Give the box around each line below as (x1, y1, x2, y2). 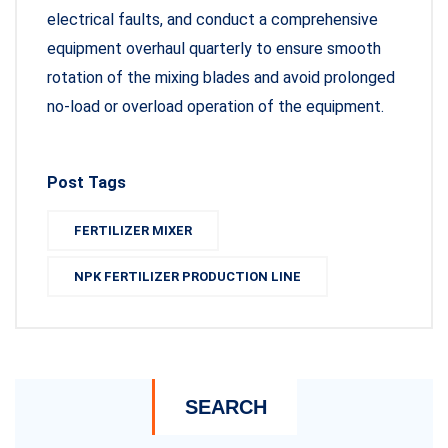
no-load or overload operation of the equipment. (47, 97, 384, 117)
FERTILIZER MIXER (74, 223, 192, 239)
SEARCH (184, 396, 267, 419)
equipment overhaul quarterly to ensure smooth (47, 39, 381, 59)
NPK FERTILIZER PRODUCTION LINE (74, 269, 301, 285)
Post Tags (47, 173, 126, 193)
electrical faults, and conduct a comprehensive (47, 10, 378, 30)
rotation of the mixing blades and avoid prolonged (47, 68, 395, 88)
